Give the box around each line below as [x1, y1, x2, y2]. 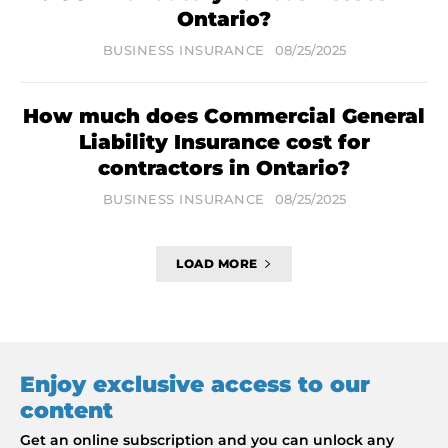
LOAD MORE [176, 256, 258, 272]
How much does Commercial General [23, 104, 425, 129]
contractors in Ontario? [98, 156, 350, 181]
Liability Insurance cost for [78, 130, 370, 155]
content [20, 397, 113, 425]
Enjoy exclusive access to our [20, 371, 370, 399]
